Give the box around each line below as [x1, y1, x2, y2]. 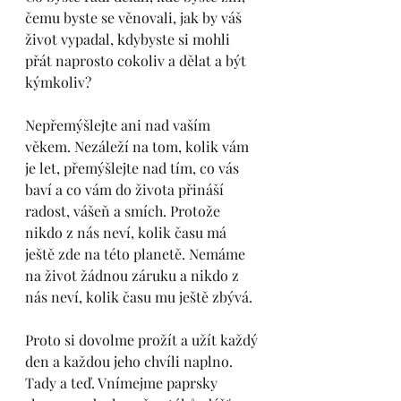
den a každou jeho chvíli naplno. [25, 352, 236, 371]
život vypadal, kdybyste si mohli [25, 30, 234, 48]
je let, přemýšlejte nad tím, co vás [25, 158, 243, 177]
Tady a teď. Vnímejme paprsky [25, 373, 221, 392]
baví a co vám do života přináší [25, 180, 227, 199]
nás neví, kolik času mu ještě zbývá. [25, 287, 256, 306]
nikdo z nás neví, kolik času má [25, 223, 230, 242]
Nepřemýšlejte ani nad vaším [25, 115, 214, 134]
